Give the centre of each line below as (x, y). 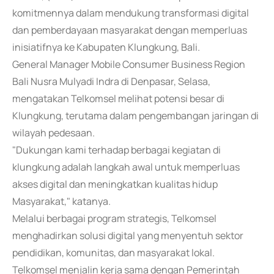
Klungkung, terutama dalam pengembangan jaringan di (135, 116)
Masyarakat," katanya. (61, 201)
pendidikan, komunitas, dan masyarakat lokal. (113, 253)
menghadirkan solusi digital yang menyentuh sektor (128, 235)
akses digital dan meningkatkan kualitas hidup (115, 184)
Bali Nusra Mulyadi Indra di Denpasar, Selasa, (111, 81)
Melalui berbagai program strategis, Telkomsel (114, 218)
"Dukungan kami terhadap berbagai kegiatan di (117, 150)
